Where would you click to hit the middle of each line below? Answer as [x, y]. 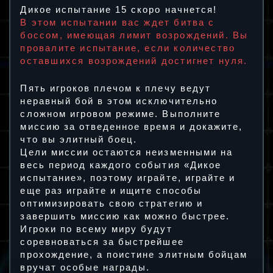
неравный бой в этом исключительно [119, 101]
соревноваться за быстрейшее [102, 242]
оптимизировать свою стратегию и [112, 203]
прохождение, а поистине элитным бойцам [134, 254]
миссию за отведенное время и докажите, [132, 126]
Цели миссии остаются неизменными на [126, 152]
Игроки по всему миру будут [96, 229]
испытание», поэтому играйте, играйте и [128, 178]
